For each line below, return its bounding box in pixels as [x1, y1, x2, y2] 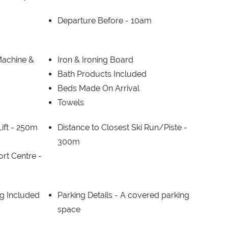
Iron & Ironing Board [57, 54, 133, 65]
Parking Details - [57, 190, 120, 200]
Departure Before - [57, 15, 131, 25]
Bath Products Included [57, 69, 147, 79]
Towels [57, 97, 84, 107]
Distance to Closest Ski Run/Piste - [57, 122, 187, 132]
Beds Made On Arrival [57, 83, 139, 93]
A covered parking [120, 190, 189, 200]
